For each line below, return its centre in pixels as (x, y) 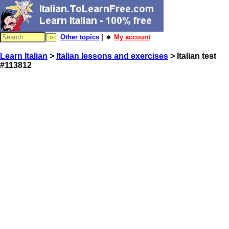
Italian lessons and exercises (112, 56)
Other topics (80, 37)
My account (132, 37)
